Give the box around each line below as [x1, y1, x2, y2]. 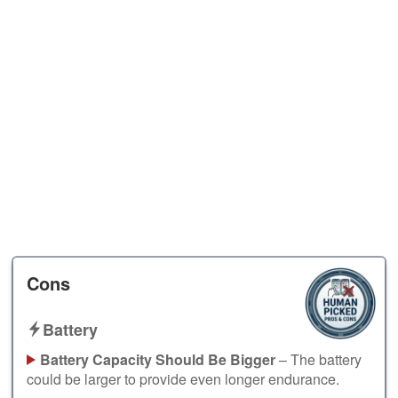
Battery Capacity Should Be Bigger [40, 348, 275, 370]
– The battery [275, 348, 362, 370]
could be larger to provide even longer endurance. [27, 368, 339, 389]
